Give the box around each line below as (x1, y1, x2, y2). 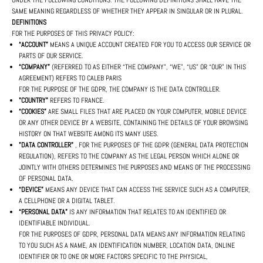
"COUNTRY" (19, 96, 48, 106)
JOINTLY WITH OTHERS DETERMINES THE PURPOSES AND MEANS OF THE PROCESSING (19, 163, 250, 173)
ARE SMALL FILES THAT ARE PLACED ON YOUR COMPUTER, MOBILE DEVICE (46, 107, 247, 117)
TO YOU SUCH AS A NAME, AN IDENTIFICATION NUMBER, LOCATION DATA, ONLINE (19, 241, 235, 251)
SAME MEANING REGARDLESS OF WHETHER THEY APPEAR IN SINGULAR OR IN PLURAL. (12, 6, 243, 16)
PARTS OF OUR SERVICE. (19, 51, 83, 61)
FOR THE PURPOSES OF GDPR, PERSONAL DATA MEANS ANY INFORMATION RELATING (19, 230, 245, 240)
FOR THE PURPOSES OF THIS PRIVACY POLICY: (12, 29, 134, 39)
